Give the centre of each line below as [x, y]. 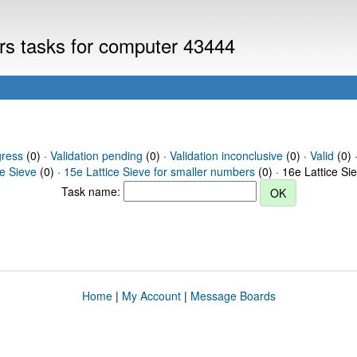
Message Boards [233, 296]
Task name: [92, 191]
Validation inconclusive [226, 155]
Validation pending [96, 155]
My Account [151, 296]
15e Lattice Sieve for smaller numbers [159, 171]
